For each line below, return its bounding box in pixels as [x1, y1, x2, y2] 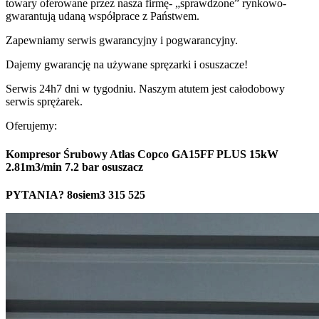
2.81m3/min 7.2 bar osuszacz [6, 160, 143, 173]
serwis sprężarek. [6, 95, 83, 108]
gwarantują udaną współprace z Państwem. [6, 10, 199, 23]
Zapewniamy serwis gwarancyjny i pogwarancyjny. [6, 34, 238, 47]
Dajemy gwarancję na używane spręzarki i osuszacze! [6, 58, 248, 71]
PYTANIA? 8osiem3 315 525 [6, 188, 145, 201]
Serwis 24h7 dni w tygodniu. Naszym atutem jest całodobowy [6, 83, 285, 95]
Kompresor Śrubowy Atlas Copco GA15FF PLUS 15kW [6, 147, 278, 160]
